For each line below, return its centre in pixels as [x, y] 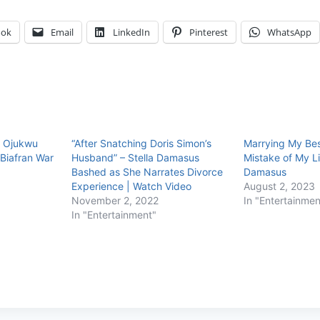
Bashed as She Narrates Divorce [147, 171]
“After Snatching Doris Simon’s [141, 143]
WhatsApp [289, 32]
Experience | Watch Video [131, 186]
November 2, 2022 [115, 200]
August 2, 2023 [279, 186]
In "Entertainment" [114, 214]
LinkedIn [131, 32]
